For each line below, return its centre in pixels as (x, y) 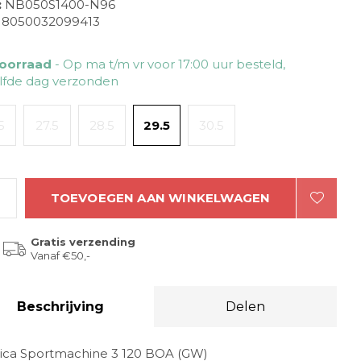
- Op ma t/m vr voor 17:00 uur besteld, (170, 64)
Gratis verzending (83, 242)
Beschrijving (60, 307)
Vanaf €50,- (60, 255)
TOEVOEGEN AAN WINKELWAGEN (160, 198)
